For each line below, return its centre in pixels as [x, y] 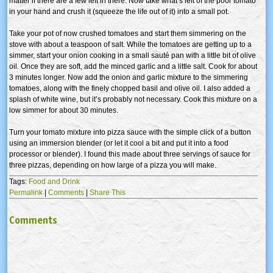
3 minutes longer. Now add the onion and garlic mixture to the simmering [129, 77]
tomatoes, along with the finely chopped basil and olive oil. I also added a [130, 88]
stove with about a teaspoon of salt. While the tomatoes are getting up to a [130, 44]
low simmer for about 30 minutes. [64, 110]
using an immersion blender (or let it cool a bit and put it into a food [119, 143]
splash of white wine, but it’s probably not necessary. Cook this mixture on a [133, 99]
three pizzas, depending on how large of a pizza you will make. [113, 165]
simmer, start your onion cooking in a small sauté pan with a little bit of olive [133, 55]
